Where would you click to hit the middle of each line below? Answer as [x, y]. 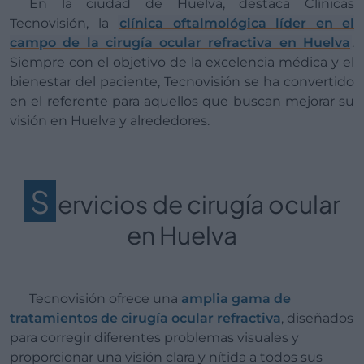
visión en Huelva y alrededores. [110, 120]
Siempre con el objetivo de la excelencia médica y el [182, 62]
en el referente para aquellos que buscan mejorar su [182, 101]
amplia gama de [236, 298]
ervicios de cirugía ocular [199, 204]
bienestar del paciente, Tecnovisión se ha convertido [182, 81]
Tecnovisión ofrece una [108, 298]
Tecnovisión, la [64, 23]
